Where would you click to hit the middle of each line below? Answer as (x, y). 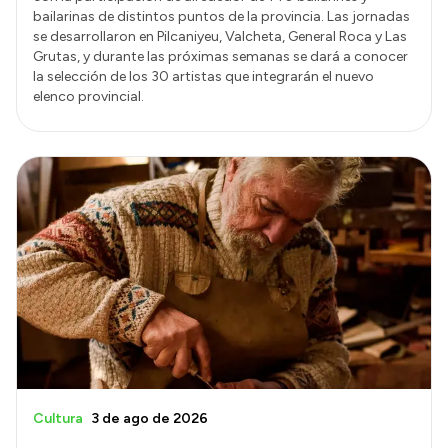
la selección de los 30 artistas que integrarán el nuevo (203, 76)
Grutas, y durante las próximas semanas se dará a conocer (220, 56)
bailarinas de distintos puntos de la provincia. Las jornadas (221, 16)
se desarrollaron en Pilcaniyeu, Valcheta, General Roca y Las (220, 36)
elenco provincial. (88, 96)
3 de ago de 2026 (149, 419)
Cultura (58, 419)
